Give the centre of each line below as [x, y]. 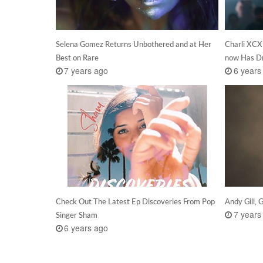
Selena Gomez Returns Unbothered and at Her [133, 44]
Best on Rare [77, 58]
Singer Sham [76, 215]
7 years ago [86, 71]
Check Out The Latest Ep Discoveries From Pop [135, 201]
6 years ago [86, 228]
